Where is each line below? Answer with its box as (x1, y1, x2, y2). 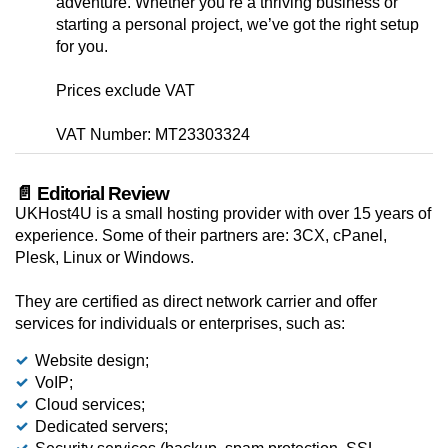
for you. (56, 38, 108, 56)
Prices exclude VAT (56, 82, 195, 100)
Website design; (35, 352, 149, 370)
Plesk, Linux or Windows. (15, 249, 194, 267)
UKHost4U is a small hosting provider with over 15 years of (15, 205, 431, 223)
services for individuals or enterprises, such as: (15, 315, 345, 333)
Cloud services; (35, 396, 145, 414)
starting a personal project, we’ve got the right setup (56, 16, 419, 34)
